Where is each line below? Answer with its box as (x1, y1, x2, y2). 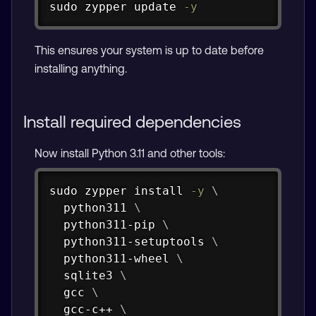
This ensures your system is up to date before (35, 44, 264, 57)
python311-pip (49, 218, 162, 232)
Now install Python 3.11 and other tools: (35, 147, 225, 160)
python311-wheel (49, 252, 176, 266)
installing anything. (35, 62, 127, 75)
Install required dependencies (23, 112, 241, 132)
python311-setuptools (49, 235, 212, 249)
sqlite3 (49, 269, 120, 283)
